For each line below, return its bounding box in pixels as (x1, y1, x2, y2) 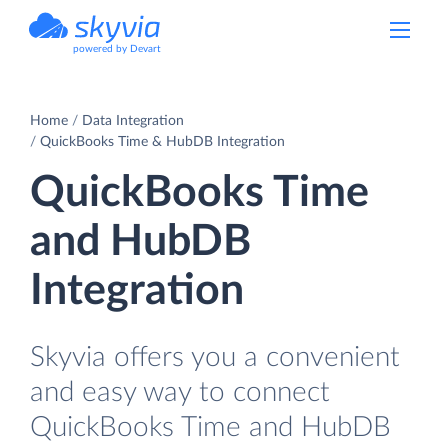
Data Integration (82, 113, 184, 128)
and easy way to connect (30, 377, 330, 407)
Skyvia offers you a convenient (30, 342, 400, 372)
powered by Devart (73, 44, 161, 54)
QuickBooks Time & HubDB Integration (40, 134, 285, 149)
